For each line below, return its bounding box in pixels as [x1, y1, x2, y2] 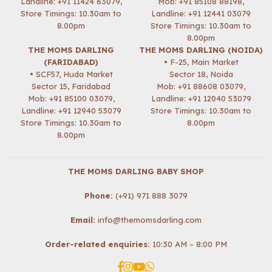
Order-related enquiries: [45, 239, 150, 249]
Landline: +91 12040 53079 [151, 93, 251, 103]
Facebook [122, 260, 161, 270]
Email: [70, 215, 95, 225]
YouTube [144, 260, 179, 270]
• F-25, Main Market [163, 57, 239, 67]
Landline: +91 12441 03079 [151, 8, 251, 18]
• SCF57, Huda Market [29, 69, 113, 79]
